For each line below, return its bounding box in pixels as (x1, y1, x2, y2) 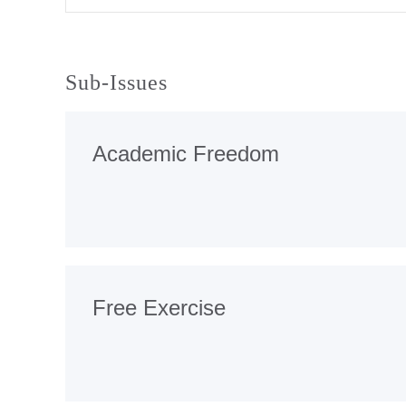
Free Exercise (92, 295, 226, 320)
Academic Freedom (92, 140, 279, 166)
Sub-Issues (65, 70, 168, 94)
